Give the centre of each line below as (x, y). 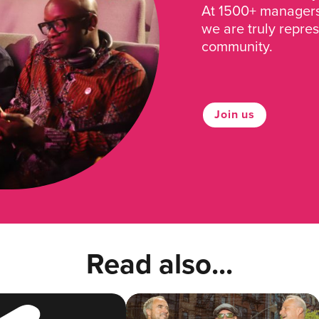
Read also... (159, 264)
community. (237, 46)
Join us (235, 115)
